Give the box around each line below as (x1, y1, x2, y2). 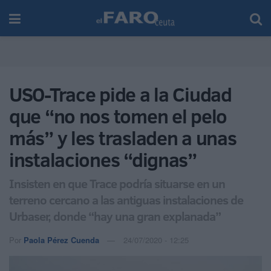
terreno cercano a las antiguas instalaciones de (9, 191, 243, 208)
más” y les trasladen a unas (9, 125, 237, 151)
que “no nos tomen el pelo (9, 103, 227, 129)
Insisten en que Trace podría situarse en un (9, 174, 225, 192)
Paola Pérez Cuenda (24, 233, 99, 246)
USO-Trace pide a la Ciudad (9, 81, 232, 108)
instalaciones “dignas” (9, 146, 197, 173)
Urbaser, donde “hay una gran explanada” (9, 207, 221, 224)
